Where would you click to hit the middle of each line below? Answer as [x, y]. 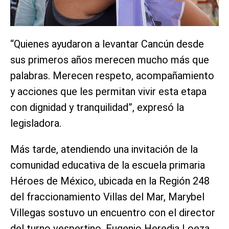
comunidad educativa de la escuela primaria [108, 165]
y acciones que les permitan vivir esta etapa [108, 92]
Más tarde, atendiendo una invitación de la [104, 150]
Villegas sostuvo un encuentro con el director [113, 213]
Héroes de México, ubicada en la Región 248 [110, 181]
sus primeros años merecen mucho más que [110, 60]
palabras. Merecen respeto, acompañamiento [112, 76]
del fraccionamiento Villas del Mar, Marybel [107, 197]
